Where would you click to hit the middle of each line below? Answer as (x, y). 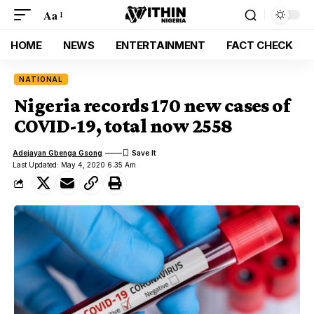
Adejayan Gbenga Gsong (58, 152)
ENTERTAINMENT (160, 45)
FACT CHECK (259, 45)
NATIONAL (41, 79)
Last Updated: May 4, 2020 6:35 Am (75, 165)
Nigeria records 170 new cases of (152, 105)
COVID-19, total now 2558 (123, 126)
